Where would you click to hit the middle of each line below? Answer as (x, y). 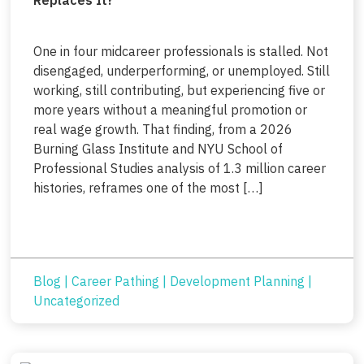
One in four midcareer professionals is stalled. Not (180, 51)
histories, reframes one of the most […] (148, 187)
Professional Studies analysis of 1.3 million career (179, 168)
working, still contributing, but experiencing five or (179, 90)
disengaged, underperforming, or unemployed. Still (181, 70)
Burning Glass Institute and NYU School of (158, 148)
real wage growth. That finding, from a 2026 (162, 129)
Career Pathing (115, 282)
